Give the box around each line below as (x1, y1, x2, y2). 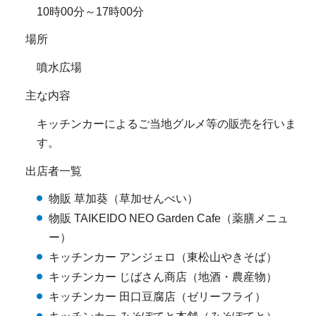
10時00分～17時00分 (37, 5, 144, 18)
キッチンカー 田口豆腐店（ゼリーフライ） (49, 291, 266, 303)
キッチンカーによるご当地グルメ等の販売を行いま (37, 117, 296, 130)
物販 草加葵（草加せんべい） (49, 193, 198, 205)
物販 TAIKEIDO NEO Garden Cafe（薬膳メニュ (49, 212, 288, 225)
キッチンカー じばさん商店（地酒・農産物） (49, 271, 277, 284)
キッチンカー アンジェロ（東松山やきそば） (49, 251, 277, 264)
